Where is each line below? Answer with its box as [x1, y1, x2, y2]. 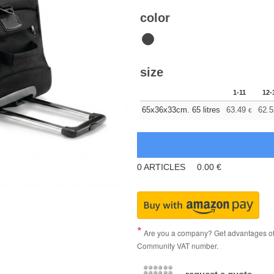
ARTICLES [142, 162, 188, 172]
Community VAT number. [137, 240, 218, 251]
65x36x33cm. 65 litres [142, 105, 220, 114]
